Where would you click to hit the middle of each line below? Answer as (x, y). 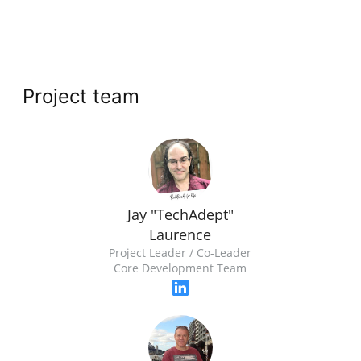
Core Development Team (180, 268)
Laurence (180, 235)
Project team (81, 97)
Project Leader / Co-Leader (180, 253)
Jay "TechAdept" (180, 215)
